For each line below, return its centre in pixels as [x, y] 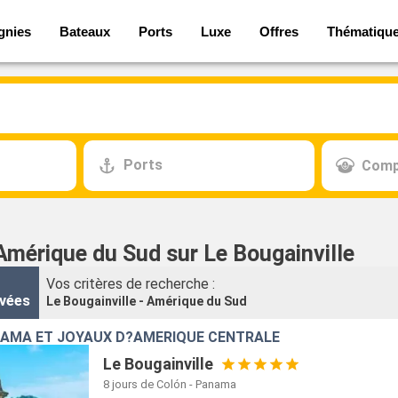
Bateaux [85, 31]
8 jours [121, 384]
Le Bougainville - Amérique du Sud [147, 301]
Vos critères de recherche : [131, 283]
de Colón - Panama [189, 384]
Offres [279, 31]
